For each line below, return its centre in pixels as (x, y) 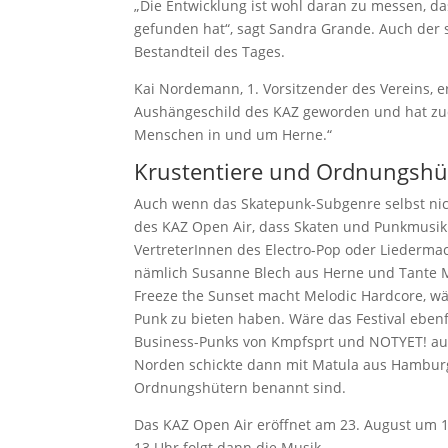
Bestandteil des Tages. (210, 51)
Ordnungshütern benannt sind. (240, 387)
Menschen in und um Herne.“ (233, 134)
